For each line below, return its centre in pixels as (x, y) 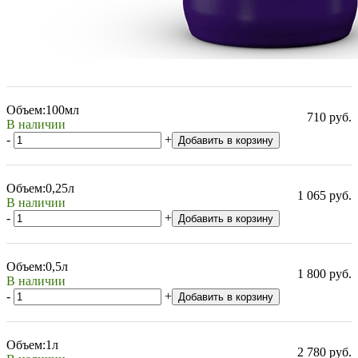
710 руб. (329, 117)
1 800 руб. (324, 273)
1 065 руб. (324, 195)
